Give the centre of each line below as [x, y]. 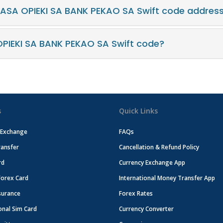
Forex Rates [136, 193]
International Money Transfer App [167, 178]
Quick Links [138, 111]
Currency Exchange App [152, 163]
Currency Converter [146, 209]
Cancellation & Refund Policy [159, 147]
